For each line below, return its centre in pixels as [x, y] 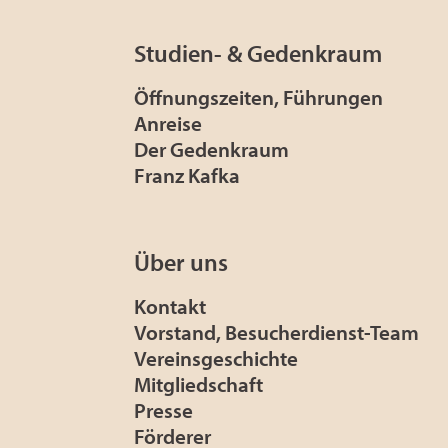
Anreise [168, 123]
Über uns [181, 262]
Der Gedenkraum [211, 149]
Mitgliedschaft [198, 384]
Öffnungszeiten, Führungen [258, 97]
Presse [163, 410]
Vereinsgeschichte [216, 358]
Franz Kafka [187, 175]
